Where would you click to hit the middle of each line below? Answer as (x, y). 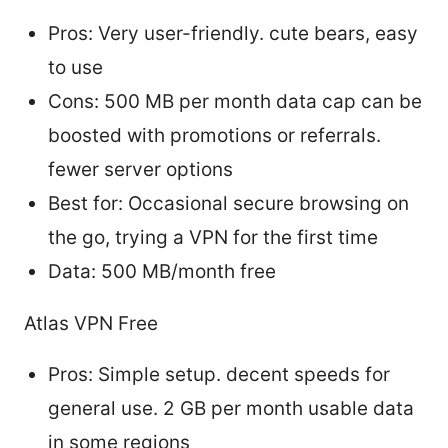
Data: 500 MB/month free (162, 271)
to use (75, 67)
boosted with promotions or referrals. (214, 135)
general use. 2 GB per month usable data (231, 408)
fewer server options (140, 169)
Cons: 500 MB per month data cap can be (235, 101)
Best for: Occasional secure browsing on (228, 203)
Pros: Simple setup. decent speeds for (219, 374)
